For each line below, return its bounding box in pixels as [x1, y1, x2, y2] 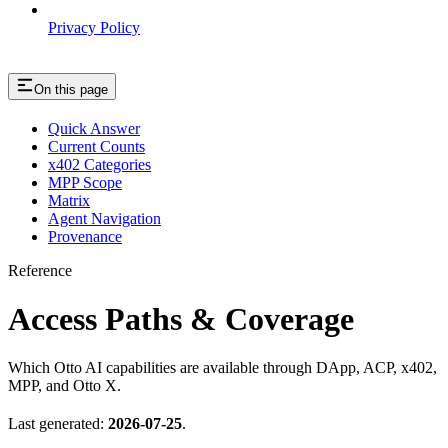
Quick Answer [48, 119, 140, 137]
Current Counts [48, 137, 145, 155]
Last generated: [8, 415, 108, 433]
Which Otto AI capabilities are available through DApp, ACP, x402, [8, 359, 437, 377]
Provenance [48, 227, 122, 245]
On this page [34, 81, 108, 97]
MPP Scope [48, 173, 122, 191]
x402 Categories [48, 155, 151, 173]
